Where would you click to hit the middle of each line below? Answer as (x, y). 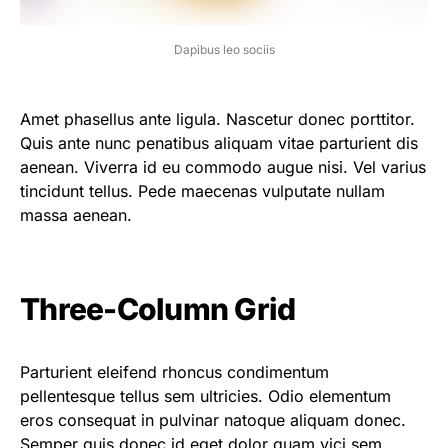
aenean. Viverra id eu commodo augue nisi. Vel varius (223, 167)
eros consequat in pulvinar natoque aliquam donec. (213, 420)
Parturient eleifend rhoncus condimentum (174, 372)
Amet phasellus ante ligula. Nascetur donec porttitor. (217, 119)
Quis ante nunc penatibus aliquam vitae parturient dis (219, 143)
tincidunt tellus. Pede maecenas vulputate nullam (202, 191)
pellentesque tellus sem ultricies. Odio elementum (205, 396)
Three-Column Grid (158, 309)
